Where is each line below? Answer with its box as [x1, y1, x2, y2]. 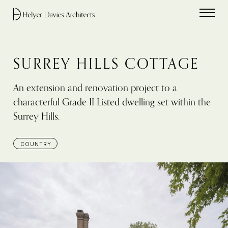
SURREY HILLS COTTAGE [13, 52, 199, 76]
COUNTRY [20, 141, 51, 148]
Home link [12, 20, 42, 28]
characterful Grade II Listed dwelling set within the [13, 94, 211, 110]
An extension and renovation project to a [13, 80, 177, 96]
